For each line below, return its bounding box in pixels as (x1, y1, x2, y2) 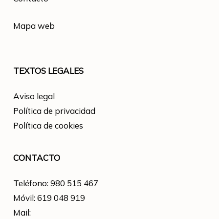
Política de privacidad (13, 106, 95, 116)
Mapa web (13, 21, 55, 31)
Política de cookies (13, 120, 83, 131)
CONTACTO (13, 153, 60, 163)
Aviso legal (13, 91, 55, 101)
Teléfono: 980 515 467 (13, 178, 98, 188)
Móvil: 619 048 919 (13, 193, 85, 203)
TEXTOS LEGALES (13, 66, 84, 76)
